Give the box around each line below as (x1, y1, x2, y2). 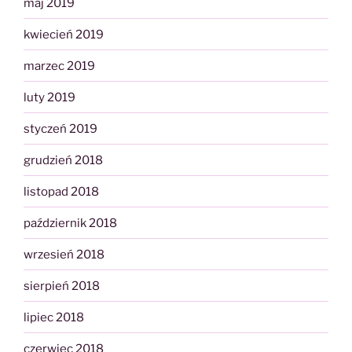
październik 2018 (24, 215, 117, 230)
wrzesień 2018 (24, 247, 104, 262)
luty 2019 (24, 90, 75, 104)
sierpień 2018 (24, 278, 100, 293)
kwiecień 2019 (24, 27, 104, 42)
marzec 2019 (24, 58, 95, 73)
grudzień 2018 (24, 152, 103, 167)
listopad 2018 (24, 184, 99, 199)
